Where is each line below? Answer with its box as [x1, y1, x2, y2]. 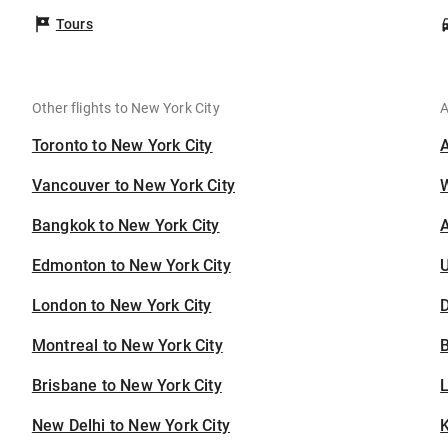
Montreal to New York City [31, 336, 223, 356]
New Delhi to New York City [31, 416, 231, 436]
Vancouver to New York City [31, 176, 236, 196]
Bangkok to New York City [31, 216, 220, 236]
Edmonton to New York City [31, 256, 231, 276]
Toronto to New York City [31, 136, 213, 156]
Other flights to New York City [31, 100, 220, 117]
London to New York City [31, 296, 212, 316]
